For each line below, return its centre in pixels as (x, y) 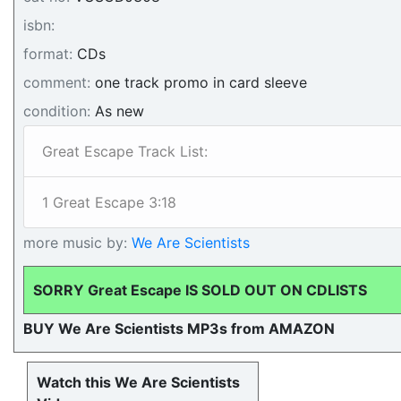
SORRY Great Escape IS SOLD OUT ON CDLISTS (200, 290)
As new (117, 111)
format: (48, 54)
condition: (57, 111)
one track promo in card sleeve (199, 82)
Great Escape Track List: (125, 151)
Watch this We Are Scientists (138, 382)
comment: (57, 82)
